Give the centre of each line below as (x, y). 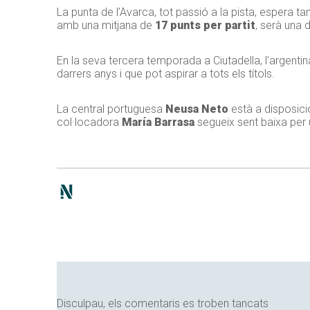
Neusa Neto (197, 109)
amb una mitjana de (106, 26)
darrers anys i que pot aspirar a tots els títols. (166, 74)
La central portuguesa (111, 109)
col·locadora (89, 122)
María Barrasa (158, 122)
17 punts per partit (205, 26)
